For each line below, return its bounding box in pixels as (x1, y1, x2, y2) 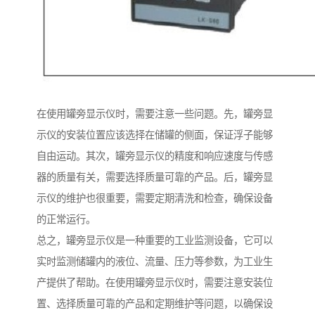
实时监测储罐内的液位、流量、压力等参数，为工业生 (37, 256, 273, 268)
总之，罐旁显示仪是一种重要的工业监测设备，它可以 (37, 235, 273, 247)
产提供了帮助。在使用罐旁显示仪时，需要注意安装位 (37, 277, 273, 289)
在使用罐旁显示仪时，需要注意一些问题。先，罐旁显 (37, 108, 273, 120)
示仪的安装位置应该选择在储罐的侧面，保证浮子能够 (37, 129, 273, 141)
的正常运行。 (37, 214, 96, 226)
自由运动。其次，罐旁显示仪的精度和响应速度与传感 (37, 150, 273, 162)
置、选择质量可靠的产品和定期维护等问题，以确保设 (37, 298, 273, 310)
